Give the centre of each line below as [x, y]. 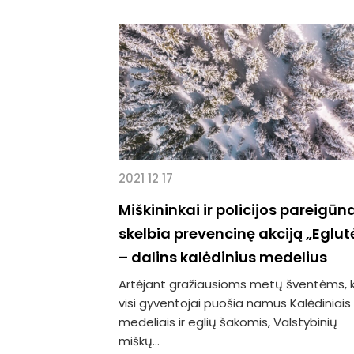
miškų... [139, 341]
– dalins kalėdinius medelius [223, 257]
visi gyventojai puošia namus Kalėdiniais [235, 303]
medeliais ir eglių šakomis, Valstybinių [228, 322]
